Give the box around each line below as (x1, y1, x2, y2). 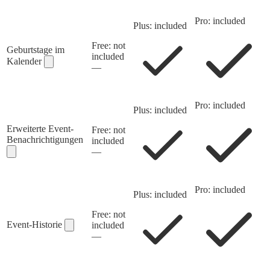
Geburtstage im (7, 45, 64, 55)
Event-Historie (7, 219, 64, 230)
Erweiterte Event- (7, 124, 74, 134)
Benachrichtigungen (7, 134, 83, 145)
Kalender (7, 56, 44, 67)
